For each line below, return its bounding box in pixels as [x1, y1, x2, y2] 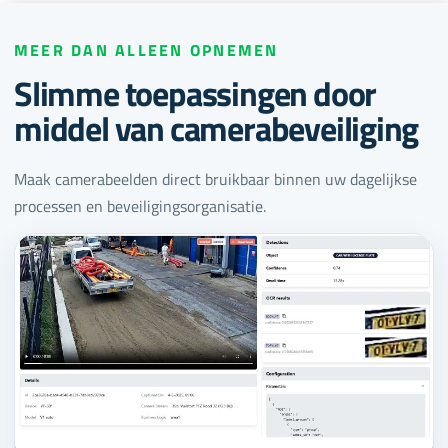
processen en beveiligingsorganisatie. [14, 194, 266, 219]
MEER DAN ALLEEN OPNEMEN [14, 38, 279, 63]
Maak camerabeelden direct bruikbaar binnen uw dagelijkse [14, 167, 417, 192]
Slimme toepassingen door [14, 67, 377, 120]
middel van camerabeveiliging [14, 102, 419, 155]
